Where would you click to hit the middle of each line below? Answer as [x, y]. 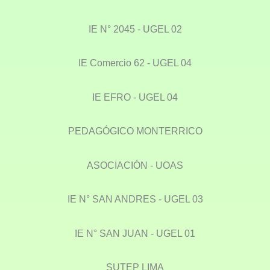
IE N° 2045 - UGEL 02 [135, 29]
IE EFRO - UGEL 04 [135, 97]
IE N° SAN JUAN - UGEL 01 [135, 233]
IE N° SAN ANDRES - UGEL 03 [135, 199]
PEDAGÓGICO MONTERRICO [135, 131]
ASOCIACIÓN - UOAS [135, 165]
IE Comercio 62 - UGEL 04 [135, 63]
